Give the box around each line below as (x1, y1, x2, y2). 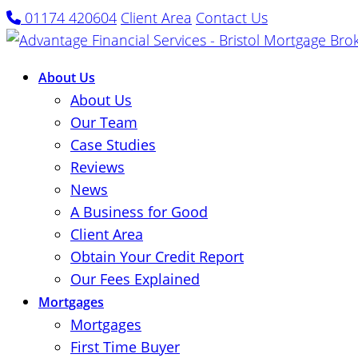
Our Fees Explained (70, 269, 200, 288)
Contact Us (196, 8, 268, 27)
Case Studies (70, 135, 156, 154)
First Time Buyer (70, 337, 180, 356)
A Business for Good (70, 202, 208, 221)
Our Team (70, 113, 137, 132)
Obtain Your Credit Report (70, 247, 244, 266)
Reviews (70, 157, 125, 177)
